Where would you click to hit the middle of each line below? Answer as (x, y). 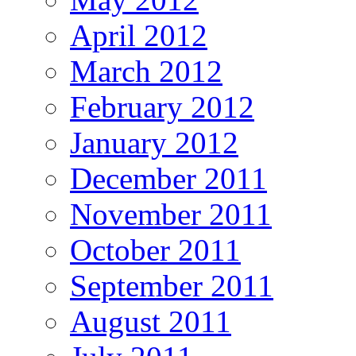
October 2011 (155, 250)
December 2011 (168, 179)
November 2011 (171, 215)
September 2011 (172, 286)
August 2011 (151, 322)
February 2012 (162, 107)
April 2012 (139, 36)
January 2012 (154, 143)
